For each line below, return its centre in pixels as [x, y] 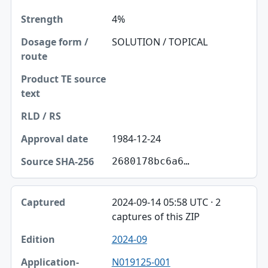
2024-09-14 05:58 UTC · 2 [166, 202]
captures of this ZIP [156, 217]
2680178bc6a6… [150, 162]
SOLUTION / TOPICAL [159, 42]
